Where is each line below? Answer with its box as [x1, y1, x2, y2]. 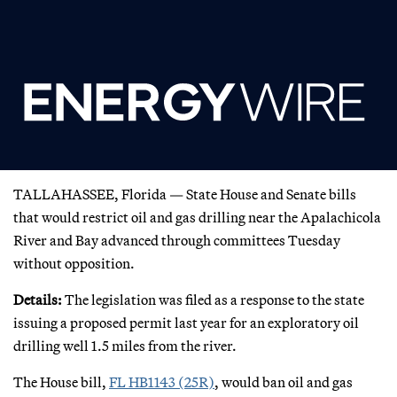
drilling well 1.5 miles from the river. [13, 336, 237, 354]
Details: [13, 290, 62, 308]
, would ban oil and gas [214, 372, 353, 391]
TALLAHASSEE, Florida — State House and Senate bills [13, 184, 356, 203]
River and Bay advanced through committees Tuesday [13, 230, 340, 249]
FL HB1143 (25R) [109, 372, 214, 391]
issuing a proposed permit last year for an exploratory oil [13, 313, 359, 331]
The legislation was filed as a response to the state [62, 290, 364, 308]
